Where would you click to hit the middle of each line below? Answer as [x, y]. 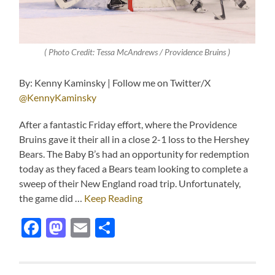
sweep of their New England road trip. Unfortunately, [130, 184]
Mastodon [110, 228]
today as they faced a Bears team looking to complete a [134, 169]
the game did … [52, 198]
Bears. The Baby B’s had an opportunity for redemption [134, 154]
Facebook [83, 228]
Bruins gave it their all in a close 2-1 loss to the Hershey [134, 139]
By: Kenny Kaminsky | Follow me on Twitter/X [115, 83]
